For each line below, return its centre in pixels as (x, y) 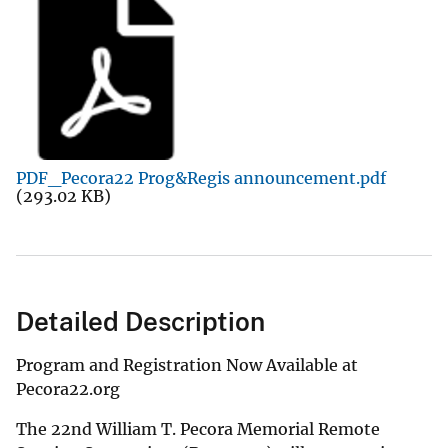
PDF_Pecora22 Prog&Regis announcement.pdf (201, 177)
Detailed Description (140, 321)
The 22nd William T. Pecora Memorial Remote (198, 428)
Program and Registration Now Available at (187, 364)
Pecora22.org (68, 388)
